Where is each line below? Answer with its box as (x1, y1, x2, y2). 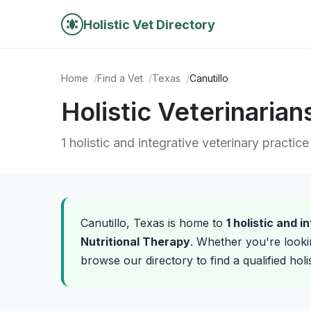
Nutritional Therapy (81, 235, 190, 249)
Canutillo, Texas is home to (81, 216, 226, 230)
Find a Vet (97, 72, 143, 84)
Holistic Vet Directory (83, 17, 215, 32)
